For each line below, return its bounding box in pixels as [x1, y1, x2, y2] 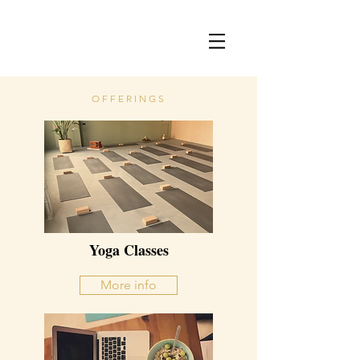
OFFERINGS [91, 92, 166, 104]
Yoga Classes [88, 239, 169, 260]
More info [100, 277, 157, 292]
